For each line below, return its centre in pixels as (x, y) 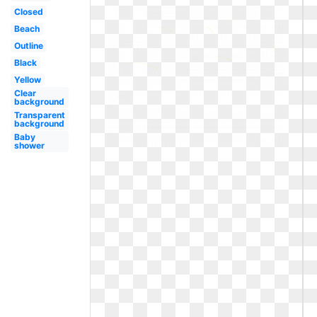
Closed (28, 12)
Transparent (39, 115)
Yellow (27, 80)
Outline (28, 46)
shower (29, 145)
